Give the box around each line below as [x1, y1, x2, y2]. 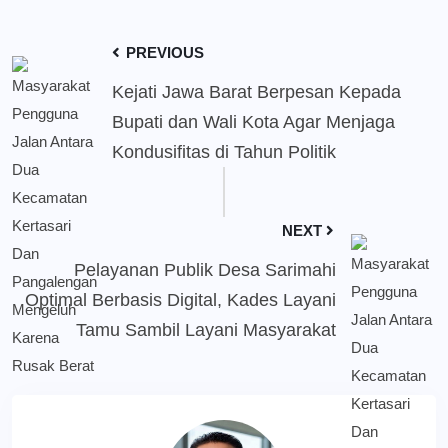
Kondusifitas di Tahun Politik [112, 142, 336, 163]
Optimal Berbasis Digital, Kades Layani [25, 290, 336, 311]
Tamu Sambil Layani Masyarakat [76, 320, 336, 341]
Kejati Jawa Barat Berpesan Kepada [112, 82, 401, 103]
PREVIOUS [122, 44, 204, 62]
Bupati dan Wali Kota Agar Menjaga [112, 112, 395, 133]
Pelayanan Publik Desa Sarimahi [74, 260, 336, 281]
